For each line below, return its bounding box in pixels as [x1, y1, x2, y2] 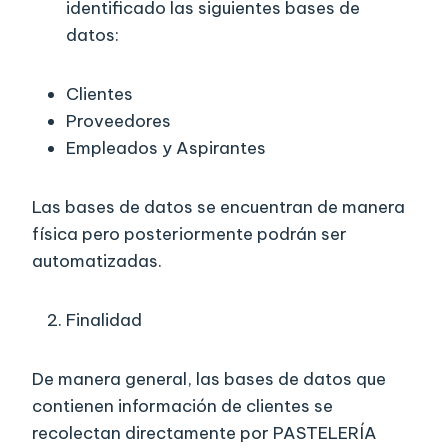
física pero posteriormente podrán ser [32, 223, 347, 246]
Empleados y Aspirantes [66, 137, 266, 160]
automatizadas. [32, 250, 162, 273]
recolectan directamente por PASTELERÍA [32, 422, 377, 445]
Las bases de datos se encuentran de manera [32, 196, 405, 219]
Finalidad [66, 309, 142, 332]
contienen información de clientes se [32, 395, 333, 418]
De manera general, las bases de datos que [32, 368, 386, 391]
